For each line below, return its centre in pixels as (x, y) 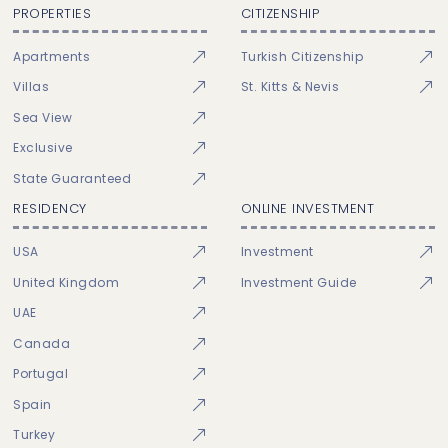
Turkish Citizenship (302, 56)
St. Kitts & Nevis (290, 87)
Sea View (43, 117)
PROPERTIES (52, 13)
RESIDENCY (50, 209)
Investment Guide (298, 282)
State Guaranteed (72, 178)
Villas (31, 87)
